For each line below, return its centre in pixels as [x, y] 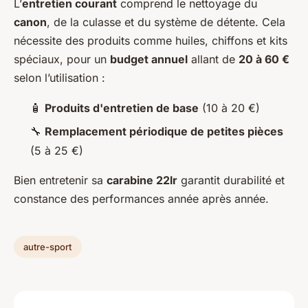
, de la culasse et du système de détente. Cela [166, 22]
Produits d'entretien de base [122, 108]
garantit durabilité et [231, 180]
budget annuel [149, 59]
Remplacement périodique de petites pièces [164, 132]
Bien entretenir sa [60, 180]
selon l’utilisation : [59, 77]
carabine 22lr [142, 180]
